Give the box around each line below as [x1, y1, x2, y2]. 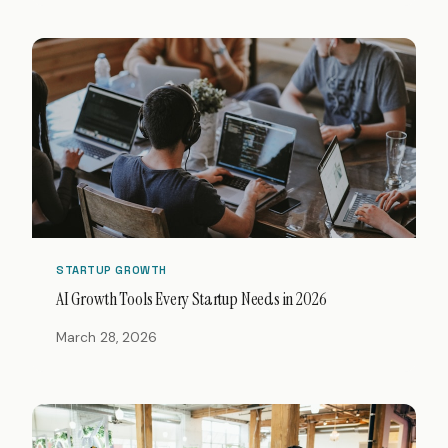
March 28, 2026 [56, 329, 157, 347]
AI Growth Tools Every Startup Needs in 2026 [56, 288, 327, 311]
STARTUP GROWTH [56, 263, 167, 278]
